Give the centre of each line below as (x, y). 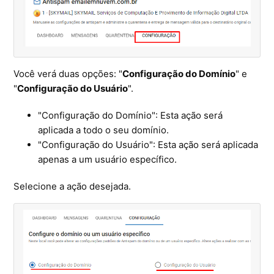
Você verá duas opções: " (68, 74)
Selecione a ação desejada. (72, 187)
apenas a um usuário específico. (108, 160)
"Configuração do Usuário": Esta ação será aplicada (148, 145)
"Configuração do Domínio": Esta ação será (131, 116)
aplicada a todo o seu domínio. (104, 130)
